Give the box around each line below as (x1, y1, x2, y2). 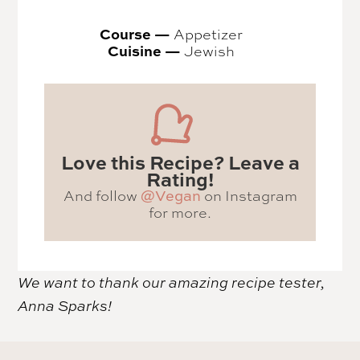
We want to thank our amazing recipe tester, (18, 272, 325, 292)
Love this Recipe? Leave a (60, 148, 300, 175)
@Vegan (140, 185, 201, 206)
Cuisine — (108, 40, 185, 62)
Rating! (145, 165, 215, 192)
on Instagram (200, 184, 297, 206)
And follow (63, 184, 141, 206)
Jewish (184, 40, 235, 62)
